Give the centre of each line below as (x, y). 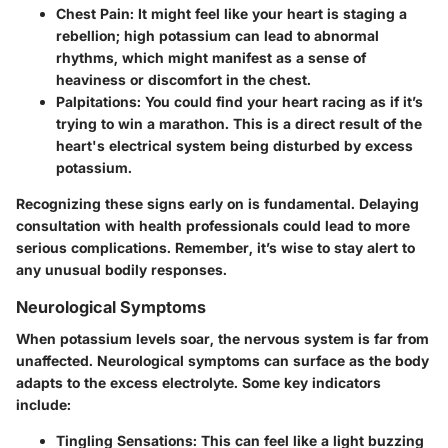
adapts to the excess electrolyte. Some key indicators (198, 382)
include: (43, 404)
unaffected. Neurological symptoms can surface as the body (222, 360)
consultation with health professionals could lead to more (213, 225)
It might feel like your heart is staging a (270, 13)
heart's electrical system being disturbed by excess (234, 145)
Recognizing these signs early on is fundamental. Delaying (217, 203)
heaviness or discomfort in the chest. (183, 79)
